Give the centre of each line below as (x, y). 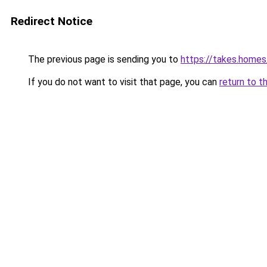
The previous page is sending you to (103, 59)
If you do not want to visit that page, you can (122, 82)
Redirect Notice (52, 21)
